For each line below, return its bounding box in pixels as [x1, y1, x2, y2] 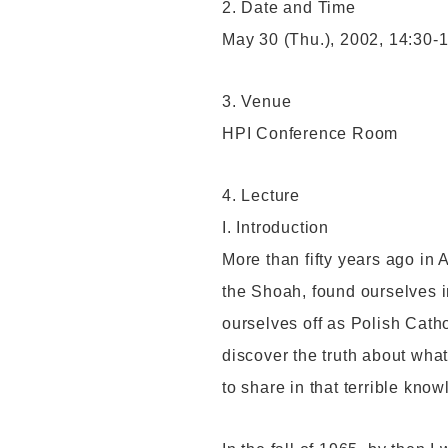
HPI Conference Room [222, 125, 399, 143]
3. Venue [222, 93, 292, 111]
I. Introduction [222, 219, 329, 237]
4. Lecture [222, 187, 300, 205]
